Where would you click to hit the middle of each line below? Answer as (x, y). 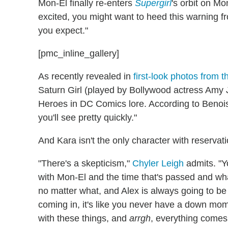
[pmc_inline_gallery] (79, 53)
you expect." (63, 30)
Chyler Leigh (158, 163)
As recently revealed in (86, 76)
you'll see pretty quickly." (88, 117)
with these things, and (84, 218)
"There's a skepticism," (85, 163)
